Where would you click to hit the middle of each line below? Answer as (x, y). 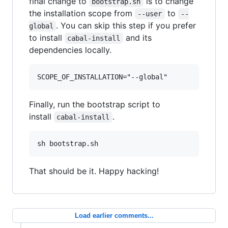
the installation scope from (82, 13)
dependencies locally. (70, 50)
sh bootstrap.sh (68, 143)
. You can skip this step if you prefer (127, 25)
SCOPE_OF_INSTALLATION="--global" (102, 77)
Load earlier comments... (114, 215)
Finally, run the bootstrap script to (95, 104)
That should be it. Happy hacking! (94, 171)
